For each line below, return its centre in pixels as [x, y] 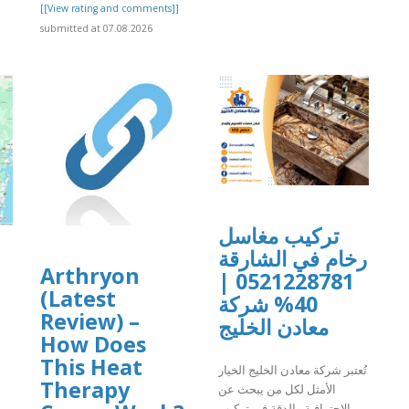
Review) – [90, 322]
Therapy [85, 390]
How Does [93, 345]
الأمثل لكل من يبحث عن [277, 388]
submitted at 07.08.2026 [96, 28]
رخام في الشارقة [293, 259]
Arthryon [90, 276]
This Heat [91, 367]
